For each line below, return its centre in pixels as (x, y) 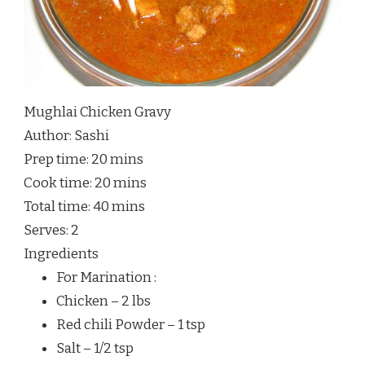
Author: (49, 135)
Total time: (58, 206)
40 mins (119, 206)
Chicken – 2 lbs (103, 301)
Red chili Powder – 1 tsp (131, 324)
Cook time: (59, 182)
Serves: (47, 230)
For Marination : (106, 277)
